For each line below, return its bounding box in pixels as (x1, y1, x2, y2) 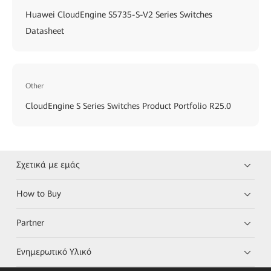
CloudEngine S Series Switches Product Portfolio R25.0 (25, 100, 231, 111)
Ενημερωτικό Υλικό (16, 246, 92, 256)
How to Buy (16, 188, 62, 198)
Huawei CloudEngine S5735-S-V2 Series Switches (25, 9, 212, 19)
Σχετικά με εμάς (16, 159, 80, 169)
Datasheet (25, 25, 64, 36)
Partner (16, 217, 45, 227)
